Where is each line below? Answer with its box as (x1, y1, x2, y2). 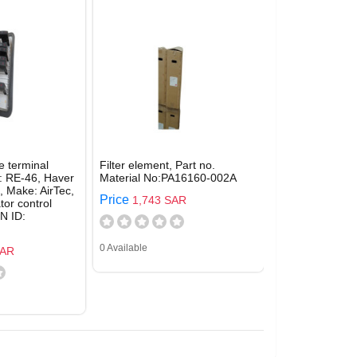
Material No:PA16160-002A (100, 171, 237, 184)
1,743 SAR (132, 194, 186, 206)
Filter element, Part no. (100, 159, 215, 171)
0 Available (100, 242, 147, 253)
